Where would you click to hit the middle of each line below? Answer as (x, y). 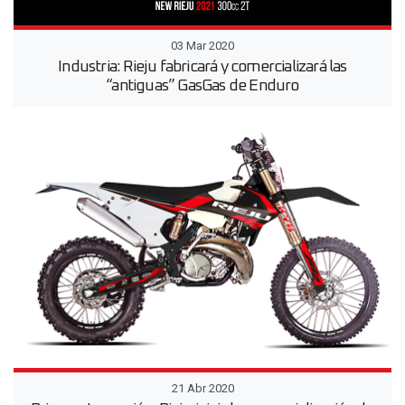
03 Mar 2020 (202, 46)
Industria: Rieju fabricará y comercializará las (202, 67)
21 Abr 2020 (202, 388)
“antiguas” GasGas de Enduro (202, 86)
